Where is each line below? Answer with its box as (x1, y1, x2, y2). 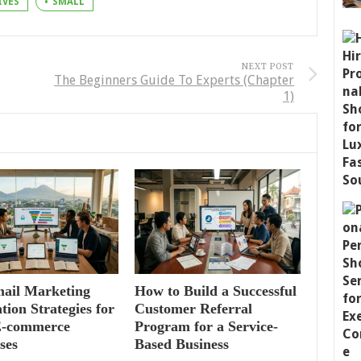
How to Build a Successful (135, 283, 297, 300)
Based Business (135, 336, 229, 353)
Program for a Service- (135, 318, 278, 335)
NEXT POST (242, 61, 294, 72)
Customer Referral (135, 301, 252, 317)
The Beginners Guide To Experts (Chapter (54, 73, 294, 88)
